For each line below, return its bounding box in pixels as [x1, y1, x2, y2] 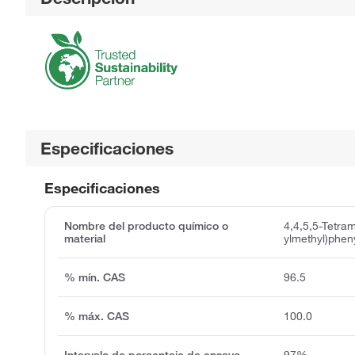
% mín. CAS [64, 269, 125, 284]
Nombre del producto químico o [64, 218, 228, 233]
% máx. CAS [64, 308, 129, 323]
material [64, 231, 105, 246]
